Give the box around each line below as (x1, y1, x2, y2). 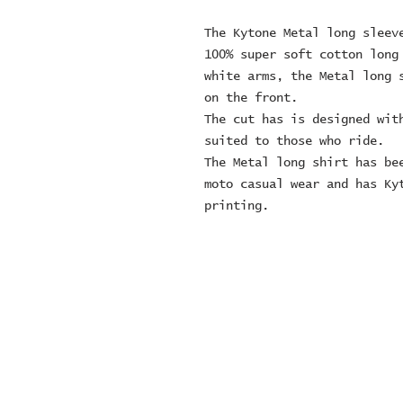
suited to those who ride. (204, 135, 384, 148)
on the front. (204, 92, 305, 104)
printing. (204, 200, 269, 212)
